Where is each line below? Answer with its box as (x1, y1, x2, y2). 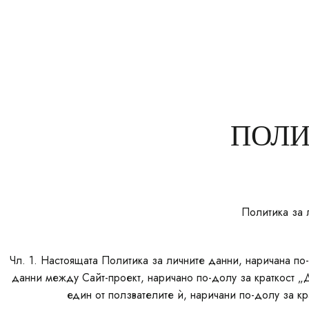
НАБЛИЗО (236, 34, 283, 48)
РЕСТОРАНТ (159, 34, 216, 48)
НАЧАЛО (52, 34, 92, 48)
